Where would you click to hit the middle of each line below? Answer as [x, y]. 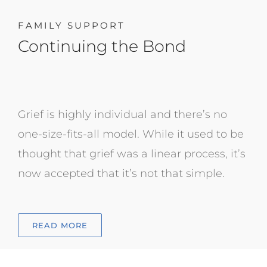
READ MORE [60, 225]
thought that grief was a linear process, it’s [131, 153]
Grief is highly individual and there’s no [122, 114]
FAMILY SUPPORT [71, 26]
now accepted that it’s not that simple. [121, 173]
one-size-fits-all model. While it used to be [131, 134]
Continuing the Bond [102, 46]
